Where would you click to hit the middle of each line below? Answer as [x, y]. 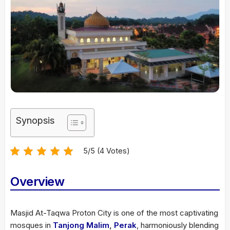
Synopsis [35, 120]
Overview [37, 181]
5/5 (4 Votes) [107, 150]
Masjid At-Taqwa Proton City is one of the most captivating [114, 213]
